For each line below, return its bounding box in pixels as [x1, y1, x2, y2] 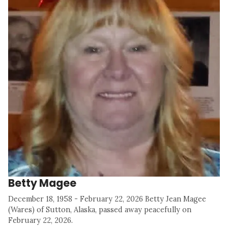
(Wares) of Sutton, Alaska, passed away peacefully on [8, 205, 191, 214]
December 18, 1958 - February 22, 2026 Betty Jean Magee [8, 194, 206, 204]
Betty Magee [8, 175, 76, 190]
